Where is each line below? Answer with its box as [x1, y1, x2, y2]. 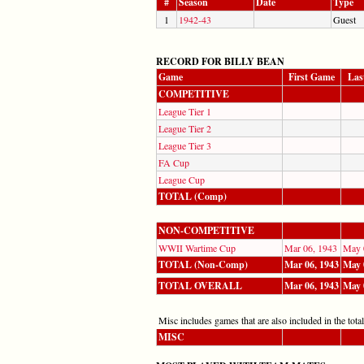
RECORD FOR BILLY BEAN [156, 54, 284, 68]
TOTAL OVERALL [158, 278, 242, 292]
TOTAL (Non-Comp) [158, 257, 248, 271]
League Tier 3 [158, 138, 211, 152]
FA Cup [158, 155, 189, 169]
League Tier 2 [158, 121, 211, 135]
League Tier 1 [158, 104, 211, 118]
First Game [288, 69, 335, 84]
